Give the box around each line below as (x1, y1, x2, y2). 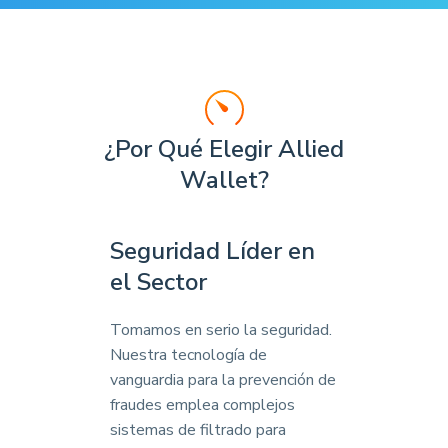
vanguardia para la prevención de (110, 369, 336, 391)
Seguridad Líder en (110, 235, 315, 267)
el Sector (110, 266, 207, 298)
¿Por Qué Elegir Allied (104, 133, 344, 165)
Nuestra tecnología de (110, 344, 267, 366)
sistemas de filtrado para (110, 419, 286, 441)
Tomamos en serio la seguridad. (110, 319, 332, 341)
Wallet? (179, 164, 269, 196)
